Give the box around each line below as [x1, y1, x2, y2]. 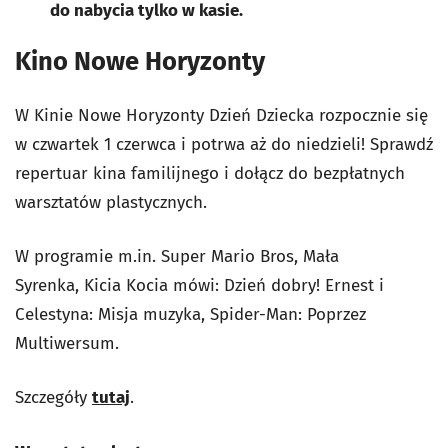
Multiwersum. [15, 332, 119, 354]
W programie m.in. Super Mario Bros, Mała [15, 245, 339, 267]
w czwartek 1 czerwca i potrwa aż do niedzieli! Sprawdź [15, 133, 433, 155]
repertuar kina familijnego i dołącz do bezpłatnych [15, 162, 405, 184]
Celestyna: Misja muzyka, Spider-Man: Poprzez [15, 303, 366, 325]
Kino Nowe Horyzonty [15, 45, 265, 77]
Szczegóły [15, 386, 92, 408]
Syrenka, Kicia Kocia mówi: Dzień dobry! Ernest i [15, 274, 384, 296]
